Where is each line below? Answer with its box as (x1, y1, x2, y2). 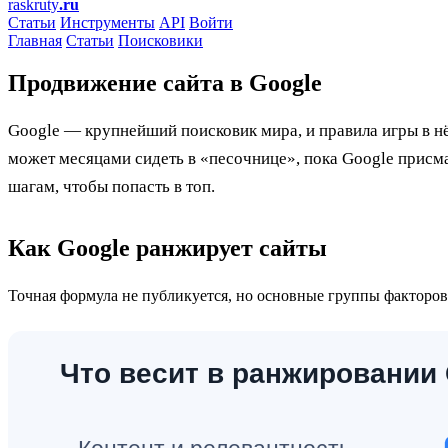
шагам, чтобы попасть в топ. (8, 176, 215, 196)
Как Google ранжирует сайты (8, 234, 327, 261)
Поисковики (118, 32, 203, 49)
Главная (8, 32, 62, 49)
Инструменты (60, 14, 155, 31)
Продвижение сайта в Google (8, 69, 322, 96)
